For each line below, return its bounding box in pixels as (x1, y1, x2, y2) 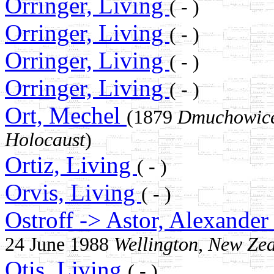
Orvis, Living (5, 179, 141, 206)
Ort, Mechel (5, 102, 127, 129)
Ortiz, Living (5, 152, 137, 179)
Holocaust (5, 129, 85, 151)
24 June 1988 (5, 234, 114, 256)
